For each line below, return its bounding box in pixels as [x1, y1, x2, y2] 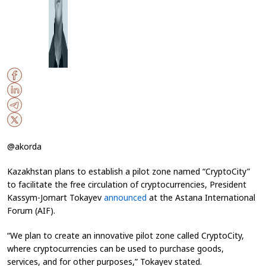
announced [104, 192, 147, 203]
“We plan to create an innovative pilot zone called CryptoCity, [7, 230, 244, 241]
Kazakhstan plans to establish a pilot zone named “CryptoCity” [7, 166, 250, 177]
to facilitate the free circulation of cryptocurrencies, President [7, 179, 246, 190]
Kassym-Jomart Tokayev [7, 192, 104, 203]
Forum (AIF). [7, 205, 55, 216]
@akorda [7, 141, 42, 152]
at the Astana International [147, 192, 255, 203]
